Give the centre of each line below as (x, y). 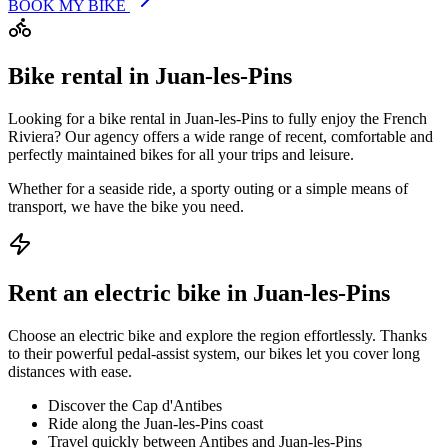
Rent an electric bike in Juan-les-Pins (199, 293)
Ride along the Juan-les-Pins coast (155, 424)
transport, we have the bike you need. (126, 207)
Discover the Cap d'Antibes (135, 406)
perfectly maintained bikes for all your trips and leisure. (181, 155)
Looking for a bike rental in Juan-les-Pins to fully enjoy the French (217, 119)
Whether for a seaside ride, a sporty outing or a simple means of (208, 189)
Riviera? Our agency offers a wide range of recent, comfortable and (220, 137)
